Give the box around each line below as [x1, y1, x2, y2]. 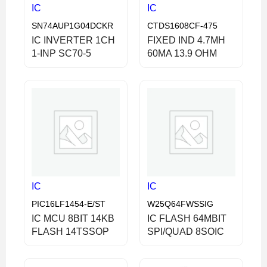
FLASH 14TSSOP [32, 226, 109, 237]
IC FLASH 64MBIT [147, 213, 226, 223]
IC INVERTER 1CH [32, 35, 115, 45]
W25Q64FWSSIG [147, 198, 213, 209]
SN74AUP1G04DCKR [32, 20, 113, 30]
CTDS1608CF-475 [147, 20, 218, 30]
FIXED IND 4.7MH [147, 35, 225, 45]
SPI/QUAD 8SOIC [147, 226, 224, 237]
